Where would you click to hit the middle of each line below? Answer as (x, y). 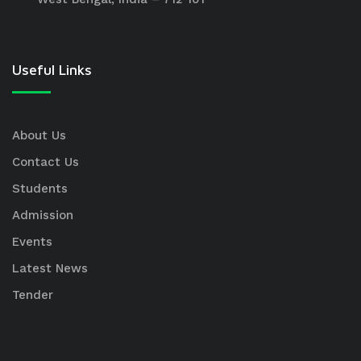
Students (40, 189)
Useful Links (52, 70)
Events (32, 242)
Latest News (50, 268)
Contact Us (46, 162)
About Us (39, 135)
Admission (43, 215)
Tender (33, 295)
